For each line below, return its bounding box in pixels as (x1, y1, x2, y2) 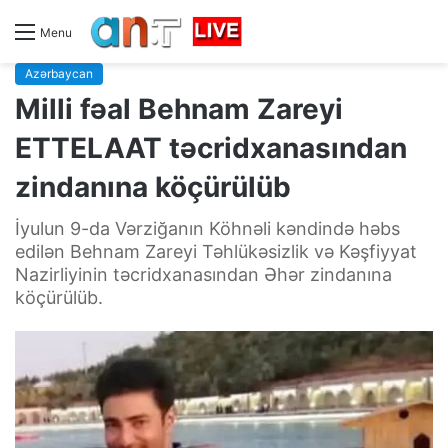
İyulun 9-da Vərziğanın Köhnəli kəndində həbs (15, 217, 400, 239)
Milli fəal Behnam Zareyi (15, 91, 343, 126)
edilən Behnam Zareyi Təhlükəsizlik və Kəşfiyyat (15, 240, 417, 262)
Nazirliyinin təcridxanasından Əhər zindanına (15, 263, 392, 285)
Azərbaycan (25, 65, 93, 81)
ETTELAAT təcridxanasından (15, 130, 407, 165)
